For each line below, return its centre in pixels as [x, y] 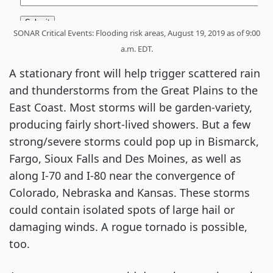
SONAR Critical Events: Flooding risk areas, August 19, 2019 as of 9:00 [136, 33]
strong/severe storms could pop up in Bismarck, [134, 141]
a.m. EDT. [136, 48]
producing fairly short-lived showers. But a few [130, 124]
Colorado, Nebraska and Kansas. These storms [129, 192]
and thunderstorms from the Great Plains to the [133, 90]
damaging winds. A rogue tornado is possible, [128, 226]
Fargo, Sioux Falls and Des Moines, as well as [125, 158]
